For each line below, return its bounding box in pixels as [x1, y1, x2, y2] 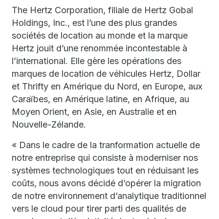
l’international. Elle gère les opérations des [12, 56, 181, 66]
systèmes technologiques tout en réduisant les [12, 165, 198, 175]
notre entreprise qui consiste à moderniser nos [12, 153, 198, 163]
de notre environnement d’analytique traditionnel [12, 191, 206, 201]
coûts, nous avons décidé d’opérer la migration [12, 178, 201, 188]
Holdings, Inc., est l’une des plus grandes [12, 18, 177, 28]
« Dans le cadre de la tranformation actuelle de [12, 140, 200, 150]
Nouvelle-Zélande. [12, 119, 86, 130]
